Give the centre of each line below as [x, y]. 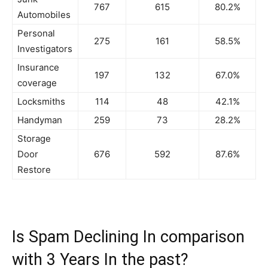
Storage [34, 138]
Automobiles [44, 15]
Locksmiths [41, 101]
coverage [37, 83]
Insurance [38, 67]
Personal [36, 33]
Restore [34, 170]
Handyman [40, 120]
